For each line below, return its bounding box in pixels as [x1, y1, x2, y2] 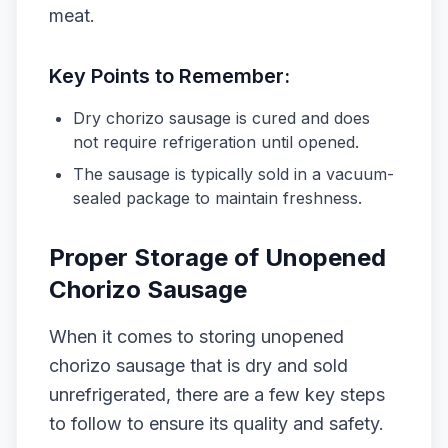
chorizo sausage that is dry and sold [49, 355, 348, 376]
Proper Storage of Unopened [49, 243, 386, 272]
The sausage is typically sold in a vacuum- [73, 164, 394, 184]
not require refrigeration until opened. [73, 132, 359, 152]
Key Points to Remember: [49, 64, 290, 88]
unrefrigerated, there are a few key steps [49, 384, 385, 405]
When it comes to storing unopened [49, 326, 344, 347]
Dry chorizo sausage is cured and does [73, 108, 370, 128]
